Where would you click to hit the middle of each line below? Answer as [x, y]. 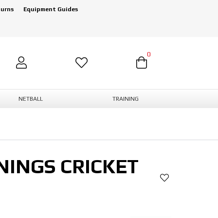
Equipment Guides [51, 9]
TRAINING [125, 99]
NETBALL [30, 99]
